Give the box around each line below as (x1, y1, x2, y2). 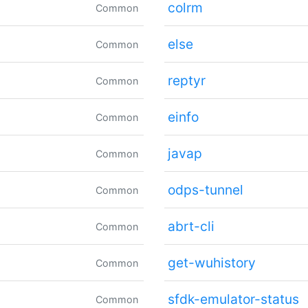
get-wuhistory (167, 254, 256, 272)
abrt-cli (167, 218, 214, 235)
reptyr (167, 72, 206, 89)
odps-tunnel (167, 181, 243, 199)
